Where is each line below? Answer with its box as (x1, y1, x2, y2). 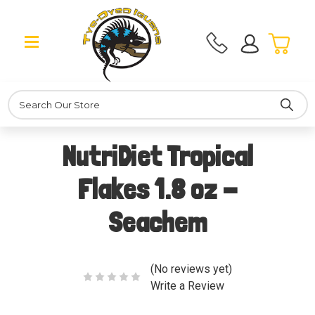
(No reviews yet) (150, 262, 232, 276)
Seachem (108, 205, 207, 240)
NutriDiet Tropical (61, 139, 254, 174)
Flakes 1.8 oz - (77, 172, 238, 207)
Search (7, 91, 39, 103)
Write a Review (150, 278, 224, 292)
